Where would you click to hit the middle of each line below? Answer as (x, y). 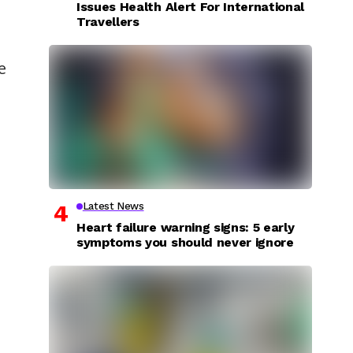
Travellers (108, 21)
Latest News (113, 206)
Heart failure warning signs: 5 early (186, 228)
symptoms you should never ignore (185, 243)
